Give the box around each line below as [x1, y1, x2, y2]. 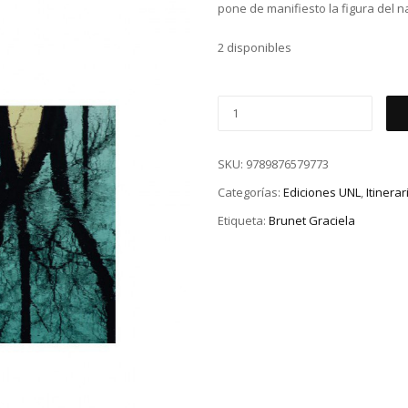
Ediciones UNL [283, 184, 361, 201]
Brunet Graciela [269, 211, 355, 229]
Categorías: [218, 184, 283, 201]
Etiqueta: [218, 211, 269, 229]
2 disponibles [218, 39, 291, 56]
